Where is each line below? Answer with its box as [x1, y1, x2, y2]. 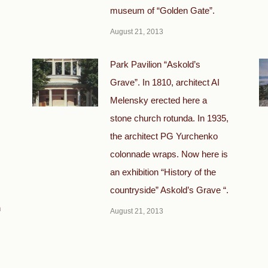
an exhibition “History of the [109, 167, 216, 177]
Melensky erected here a [109, 95, 207, 105]
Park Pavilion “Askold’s [109, 59, 200, 69]
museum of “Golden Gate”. [109, 5, 215, 16]
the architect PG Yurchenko [109, 131, 218, 141]
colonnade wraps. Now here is [109, 149, 228, 159]
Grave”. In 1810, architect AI [109, 77, 220, 87]
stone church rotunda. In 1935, [109, 113, 229, 123]
